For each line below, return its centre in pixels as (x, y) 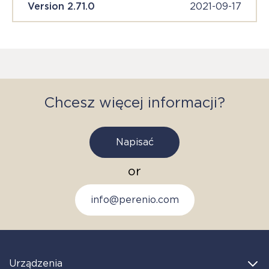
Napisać (134, 142)
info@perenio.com (134, 200)
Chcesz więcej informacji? (134, 102)
